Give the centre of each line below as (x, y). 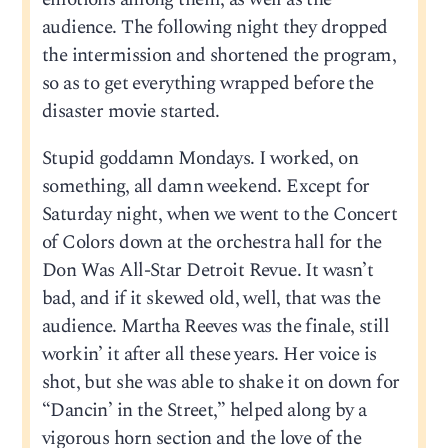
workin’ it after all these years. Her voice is (209, 355)
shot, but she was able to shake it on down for (220, 383)
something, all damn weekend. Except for (205, 187)
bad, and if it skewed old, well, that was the (210, 299)
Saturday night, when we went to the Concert (219, 215)
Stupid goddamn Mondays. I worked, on (200, 159)
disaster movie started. (130, 112)
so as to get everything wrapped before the (207, 84)
